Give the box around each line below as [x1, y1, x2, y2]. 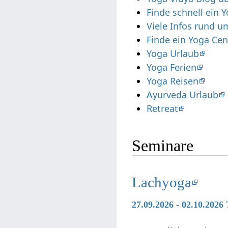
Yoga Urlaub [147, 47, 199, 60]
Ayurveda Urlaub [147, 89, 219, 101]
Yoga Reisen [147, 75, 199, 88]
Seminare [132, 136, 194, 155]
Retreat [147, 102, 179, 115]
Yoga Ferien [147, 61, 197, 74]
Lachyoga [132, 174, 192, 190]
